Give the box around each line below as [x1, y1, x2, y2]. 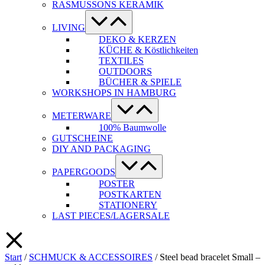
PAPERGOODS [52, 167, 115, 177]
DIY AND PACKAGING [52, 144, 151, 154]
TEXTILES [99, 56, 144, 66]
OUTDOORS [99, 66, 152, 76]
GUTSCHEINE [52, 133, 113, 143]
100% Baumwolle [99, 122, 166, 132]
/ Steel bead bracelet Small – [153, 252, 260, 262]
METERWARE [52, 111, 111, 121]
